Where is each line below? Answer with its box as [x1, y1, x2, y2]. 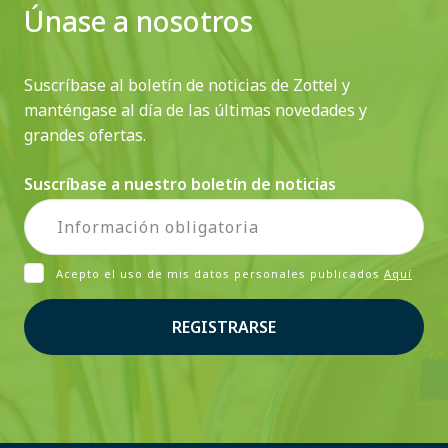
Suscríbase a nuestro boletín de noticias [24, 172, 336, 195]
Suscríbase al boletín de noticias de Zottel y [24, 73, 350, 96]
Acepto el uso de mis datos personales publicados [56, 266, 384, 282]
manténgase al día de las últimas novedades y [24, 98, 367, 121]
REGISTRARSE [172, 316, 276, 339]
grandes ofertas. [24, 123, 146, 146]
